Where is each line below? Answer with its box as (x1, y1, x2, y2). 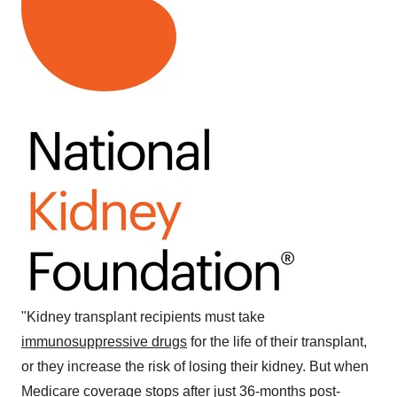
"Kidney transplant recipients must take (21, 309, 265, 324)
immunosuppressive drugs (21, 334, 187, 349)
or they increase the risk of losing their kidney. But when (21, 359, 369, 374)
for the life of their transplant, (187, 334, 367, 349)
